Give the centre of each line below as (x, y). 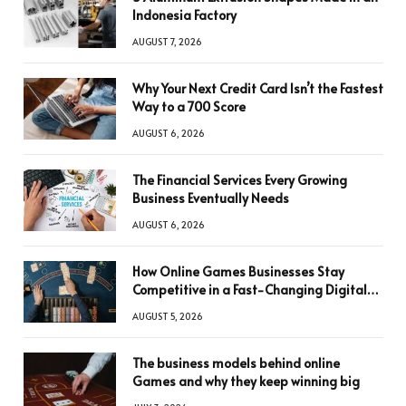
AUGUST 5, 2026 (168, 317)
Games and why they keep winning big (246, 382)
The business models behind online (236, 363)
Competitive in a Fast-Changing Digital (250, 290)
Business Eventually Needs (211, 198)
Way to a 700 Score (189, 107)
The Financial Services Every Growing (240, 180)
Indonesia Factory (184, 15)
